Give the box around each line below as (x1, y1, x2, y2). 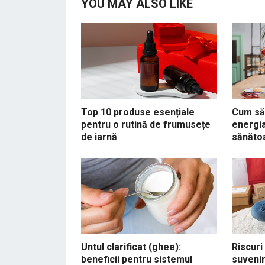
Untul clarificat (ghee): (81, 241, 181, 253)
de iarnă (81, 131, 117, 143)
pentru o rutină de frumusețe (81, 118, 211, 130)
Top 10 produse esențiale (81, 106, 195, 118)
